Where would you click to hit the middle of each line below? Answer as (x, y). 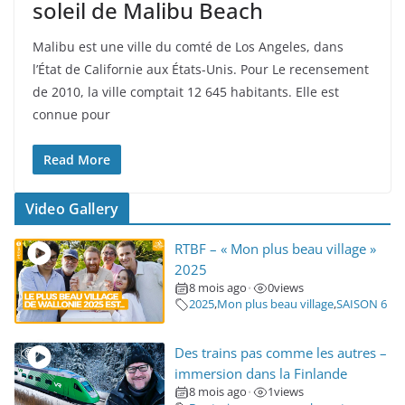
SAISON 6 (361, 304)
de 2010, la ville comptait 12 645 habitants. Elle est (186, 91)
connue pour (71, 114)
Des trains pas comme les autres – (280, 353)
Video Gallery (72, 208)
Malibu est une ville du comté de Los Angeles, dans (188, 46)
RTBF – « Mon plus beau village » (275, 249)
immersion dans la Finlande (260, 373)
